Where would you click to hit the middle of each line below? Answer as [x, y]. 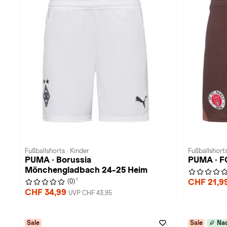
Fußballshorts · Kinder [57, 151]
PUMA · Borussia [58, 160]
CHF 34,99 [47, 192]
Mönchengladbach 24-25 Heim [86, 170]
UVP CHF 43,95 [90, 193]
